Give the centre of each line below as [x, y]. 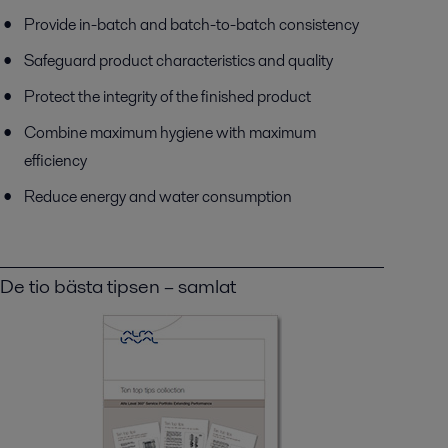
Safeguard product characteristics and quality [178, 60]
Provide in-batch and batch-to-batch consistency [191, 24]
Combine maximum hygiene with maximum [169, 132]
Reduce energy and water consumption [159, 196]
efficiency [55, 160]
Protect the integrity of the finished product [167, 96]
